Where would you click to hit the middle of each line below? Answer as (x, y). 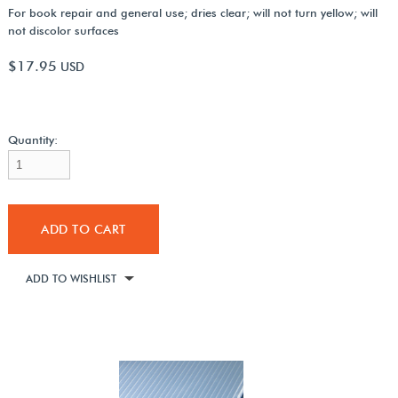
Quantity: (32, 139)
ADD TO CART (84, 229)
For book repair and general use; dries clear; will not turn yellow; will (192, 13)
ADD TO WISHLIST (71, 278)
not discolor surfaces (63, 31)
